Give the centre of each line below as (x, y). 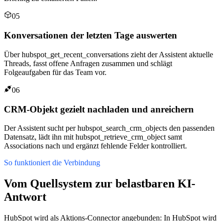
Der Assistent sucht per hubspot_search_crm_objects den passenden (109, 128)
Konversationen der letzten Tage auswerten (91, 36)
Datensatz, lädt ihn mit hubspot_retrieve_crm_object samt (93, 137)
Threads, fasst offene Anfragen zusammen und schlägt (88, 63)
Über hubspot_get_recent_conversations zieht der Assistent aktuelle (109, 54)
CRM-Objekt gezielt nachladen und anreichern (99, 109)
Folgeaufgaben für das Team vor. (55, 72)
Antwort (25, 197)
